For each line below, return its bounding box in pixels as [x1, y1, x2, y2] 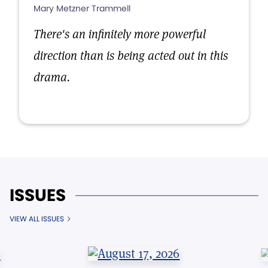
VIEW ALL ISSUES [10, 214, 64, 224]
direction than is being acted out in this [33, 48, 228, 63]
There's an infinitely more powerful [33, 26, 206, 42]
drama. [33, 69, 70, 85]
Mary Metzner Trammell [33, 2, 130, 14]
